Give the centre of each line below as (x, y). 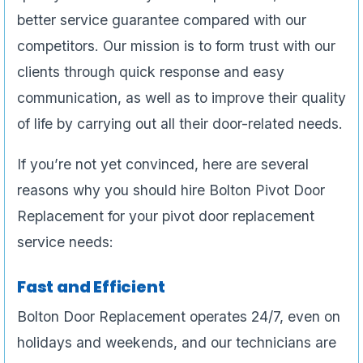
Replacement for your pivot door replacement (166, 216)
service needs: (65, 242)
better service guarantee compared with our (162, 20)
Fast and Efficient (91, 287)
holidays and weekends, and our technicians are (177, 343)
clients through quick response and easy (151, 72)
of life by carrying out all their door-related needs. (180, 124)
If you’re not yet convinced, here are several (163, 164)
